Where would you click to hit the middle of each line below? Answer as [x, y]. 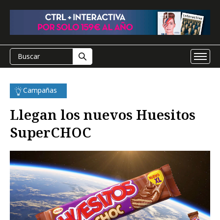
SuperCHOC [51, 132]
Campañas [40, 90]
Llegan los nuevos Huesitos [103, 114]
